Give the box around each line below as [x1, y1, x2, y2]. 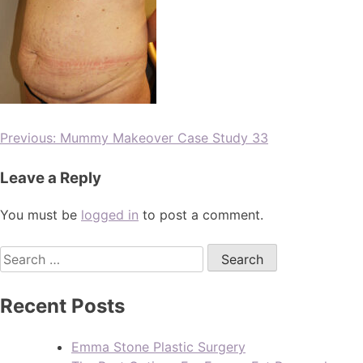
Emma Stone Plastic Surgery [71, 338, 246, 355]
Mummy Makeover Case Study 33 [60, 130, 268, 147]
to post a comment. [139, 207, 263, 224]
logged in [81, 207, 139, 224]
